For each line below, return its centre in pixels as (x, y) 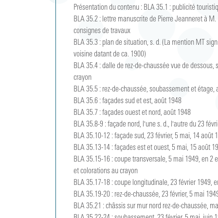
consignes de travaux (102, 31)
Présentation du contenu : (108, 8)
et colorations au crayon (106, 171)
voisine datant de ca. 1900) (110, 54)
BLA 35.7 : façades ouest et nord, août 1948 (132, 113)
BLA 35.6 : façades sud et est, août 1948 (128, 101)
